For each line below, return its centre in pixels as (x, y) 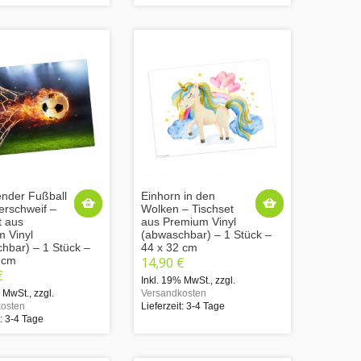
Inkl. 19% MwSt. (176, 280)
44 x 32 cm (169, 247)
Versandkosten (174, 293)
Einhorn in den (178, 195)
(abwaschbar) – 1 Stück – (206, 234)
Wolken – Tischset (187, 208)
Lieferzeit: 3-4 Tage (183, 306)
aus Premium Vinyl (189, 221)
